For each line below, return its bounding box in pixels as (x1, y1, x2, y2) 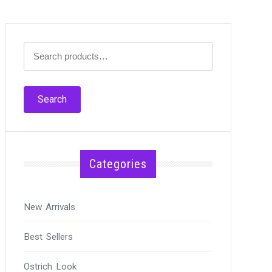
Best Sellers (23, 231, 73, 242)
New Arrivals (23, 201, 75, 212)
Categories (89, 156, 147, 171)
